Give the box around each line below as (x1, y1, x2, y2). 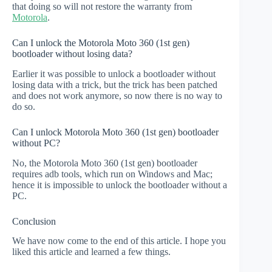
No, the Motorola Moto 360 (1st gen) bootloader (12, 157, 197, 168)
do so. (12, 101, 35, 112)
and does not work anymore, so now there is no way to (12, 90, 222, 101)
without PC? (12, 137, 60, 148)
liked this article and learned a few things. (12, 246, 171, 257)
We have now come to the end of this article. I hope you (12, 236, 226, 246)
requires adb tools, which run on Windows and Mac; (12, 168, 212, 179)
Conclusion (12, 216, 56, 226)
